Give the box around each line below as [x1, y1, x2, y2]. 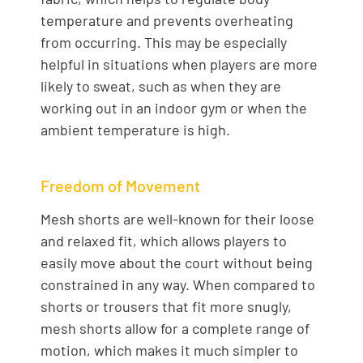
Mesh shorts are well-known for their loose [41, 209, 314, 228]
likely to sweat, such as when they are [41, 77, 281, 96]
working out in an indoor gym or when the [41, 99, 307, 117]
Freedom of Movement [41, 175, 200, 195]
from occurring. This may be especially [41, 33, 287, 52]
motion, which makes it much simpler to [41, 340, 298, 359]
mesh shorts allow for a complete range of [41, 318, 310, 337]
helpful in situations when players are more [41, 55, 318, 74]
